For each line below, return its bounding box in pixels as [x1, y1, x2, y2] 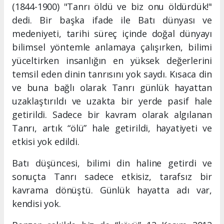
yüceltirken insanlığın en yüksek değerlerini [12, 54, 212, 66]
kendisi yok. [12, 197, 61, 209]
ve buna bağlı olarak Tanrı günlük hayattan [12, 81, 212, 93]
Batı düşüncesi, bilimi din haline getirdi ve [12, 156, 212, 169]
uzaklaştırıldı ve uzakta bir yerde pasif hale [12, 94, 212, 107]
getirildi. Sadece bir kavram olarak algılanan [12, 108, 212, 120]
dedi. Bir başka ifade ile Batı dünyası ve [12, 13, 212, 26]
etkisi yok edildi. [12, 135, 79, 147]
